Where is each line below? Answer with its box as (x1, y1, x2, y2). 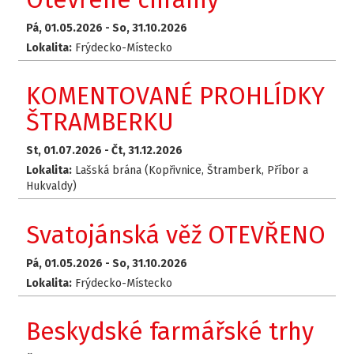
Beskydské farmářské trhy (26, 317, 314, 347)
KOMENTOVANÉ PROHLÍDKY (26, 81, 326, 111)
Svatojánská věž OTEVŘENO (26, 220, 326, 250)
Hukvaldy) (26, 179, 77, 194)
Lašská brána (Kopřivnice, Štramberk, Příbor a (72, 164, 309, 178)
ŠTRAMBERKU (26, 107, 175, 137)
